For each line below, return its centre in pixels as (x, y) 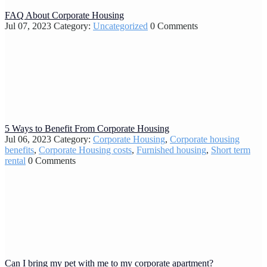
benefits (19, 150)
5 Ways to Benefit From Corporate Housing (87, 129)
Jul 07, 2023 (28, 26)
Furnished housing (171, 150)
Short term (231, 150)
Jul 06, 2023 (28, 139)
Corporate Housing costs (85, 150)
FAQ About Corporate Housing (64, 15)
